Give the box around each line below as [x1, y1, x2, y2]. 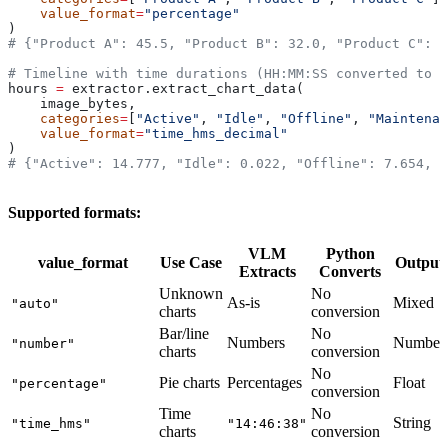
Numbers [227, 333, 285, 351]
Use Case [160, 253, 222, 271]
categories [8, 110, 120, 126]
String [393, 413, 431, 431]
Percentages [227, 373, 302, 391]
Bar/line [159, 324, 209, 342]
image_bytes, [8, 95, 136, 111]
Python [325, 244, 375, 262]
